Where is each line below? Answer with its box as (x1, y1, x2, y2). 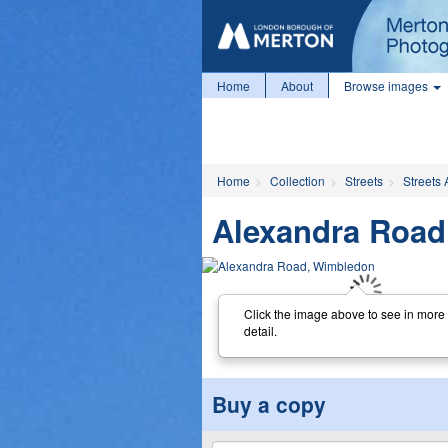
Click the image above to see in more (243, 304, 445, 322)
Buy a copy (212, 389, 326, 419)
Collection (270, 172, 325, 189)
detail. (243, 321, 277, 339)
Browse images (344, 77, 431, 94)
